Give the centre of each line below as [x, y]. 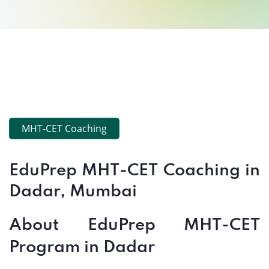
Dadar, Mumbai [73, 192]
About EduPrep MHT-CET [134, 225]
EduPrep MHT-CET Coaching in [134, 171]
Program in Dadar [82, 248]
